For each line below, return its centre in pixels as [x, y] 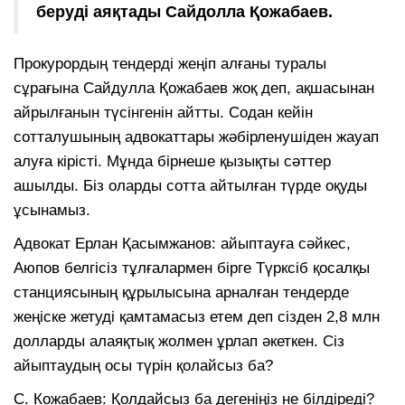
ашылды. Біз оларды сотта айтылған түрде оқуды [190, 185]
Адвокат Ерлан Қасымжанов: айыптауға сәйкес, [182, 243]
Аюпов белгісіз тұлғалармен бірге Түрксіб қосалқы [192, 268]
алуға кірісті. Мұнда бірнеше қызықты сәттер [172, 161]
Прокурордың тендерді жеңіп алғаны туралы [170, 63]
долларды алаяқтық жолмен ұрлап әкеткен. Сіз [179, 341]
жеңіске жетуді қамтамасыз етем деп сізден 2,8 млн [197, 316]
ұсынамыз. [52, 210]
